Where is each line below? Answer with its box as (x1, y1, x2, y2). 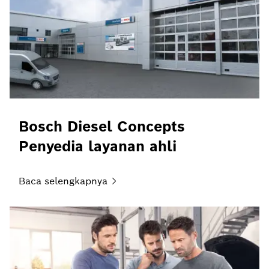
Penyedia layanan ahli (19, 136, 177, 156)
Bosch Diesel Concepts (19, 116, 185, 136)
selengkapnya (44, 174, 107, 187)
